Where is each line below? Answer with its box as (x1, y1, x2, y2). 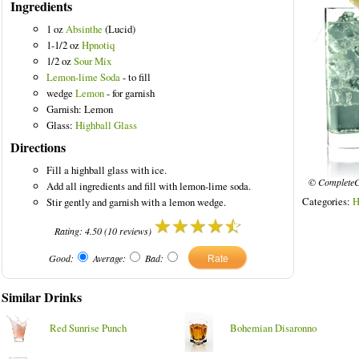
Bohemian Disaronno (230, 321, 317, 335)
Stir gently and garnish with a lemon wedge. (46, 195, 226, 209)
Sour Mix (74, 54, 111, 68)
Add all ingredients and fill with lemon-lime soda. (46, 179, 251, 193)
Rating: (54, 224, 85, 237)
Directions (10, 138, 66, 156)
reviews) (116, 224, 154, 237)
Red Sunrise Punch (50, 321, 127, 335)
